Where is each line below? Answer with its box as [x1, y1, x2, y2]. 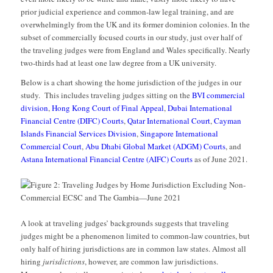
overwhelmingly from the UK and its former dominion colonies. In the [20, 19, 250, 30]
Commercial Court [20, 141, 82, 152]
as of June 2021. [192, 154, 247, 165]
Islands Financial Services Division [20, 128, 136, 140]
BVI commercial [191, 90, 245, 101]
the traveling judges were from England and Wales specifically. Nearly [20, 44, 250, 56]
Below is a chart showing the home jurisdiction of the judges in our [20, 77, 241, 88]
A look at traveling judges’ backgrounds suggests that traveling [20, 218, 229, 229]
